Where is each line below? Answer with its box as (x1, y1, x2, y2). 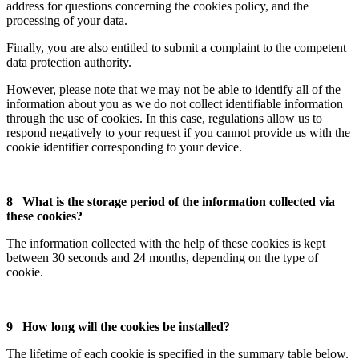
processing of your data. (6, 13, 127, 27)
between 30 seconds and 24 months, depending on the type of (6, 250, 318, 264)
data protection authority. (6, 54, 131, 69)
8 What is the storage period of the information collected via (6, 194, 335, 208)
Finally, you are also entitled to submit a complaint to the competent (6, 40, 346, 54)
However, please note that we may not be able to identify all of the (6, 82, 341, 96)
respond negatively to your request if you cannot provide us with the (6, 125, 350, 139)
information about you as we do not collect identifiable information (6, 96, 343, 111)
